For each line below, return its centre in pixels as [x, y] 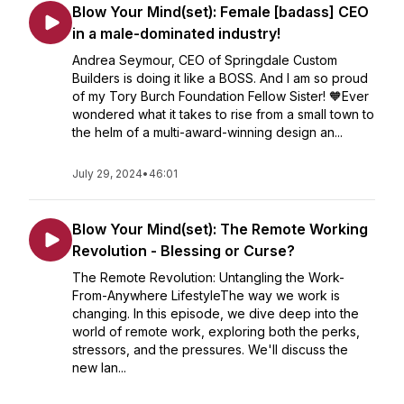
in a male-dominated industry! [176, 33]
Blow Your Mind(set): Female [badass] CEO [220, 12]
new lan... [99, 367]
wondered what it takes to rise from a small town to [223, 114]
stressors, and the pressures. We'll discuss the [210, 349]
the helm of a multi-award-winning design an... [207, 132]
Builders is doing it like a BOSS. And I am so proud [220, 78]
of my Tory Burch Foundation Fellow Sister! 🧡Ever [220, 96]
